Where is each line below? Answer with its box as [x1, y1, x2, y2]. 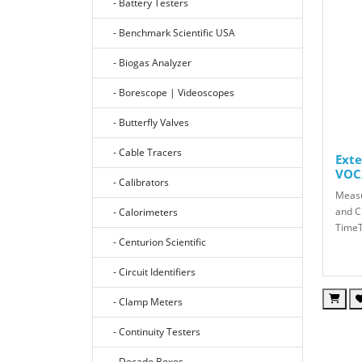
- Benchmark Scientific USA [106, 26, 235, 40]
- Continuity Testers [106, 325, 200, 339]
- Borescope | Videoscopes [106, 86, 234, 100]
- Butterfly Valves [106, 116, 189, 130]
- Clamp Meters [106, 295, 183, 309]
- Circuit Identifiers [106, 265, 196, 280]
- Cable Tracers [106, 145, 182, 160]
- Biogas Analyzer [106, 56, 192, 70]
